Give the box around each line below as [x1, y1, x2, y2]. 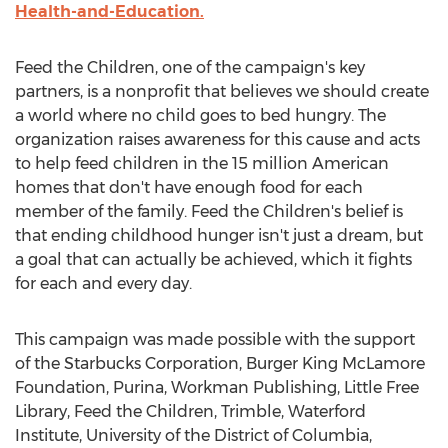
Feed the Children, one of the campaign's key [15, 58, 365, 77]
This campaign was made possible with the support [15, 330, 415, 349]
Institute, [15, 426, 86, 445]
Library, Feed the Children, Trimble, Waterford [15, 402, 366, 421]
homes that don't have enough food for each [15, 178, 363, 197]
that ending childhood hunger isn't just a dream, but [15, 226, 423, 245]
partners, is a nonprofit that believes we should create [15, 82, 429, 101]
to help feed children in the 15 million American [15, 154, 389, 173]
